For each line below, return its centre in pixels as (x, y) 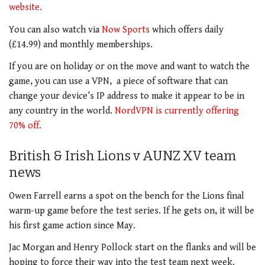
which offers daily (187, 30)
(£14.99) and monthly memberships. (81, 44)
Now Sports (126, 30)
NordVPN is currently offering (177, 111)
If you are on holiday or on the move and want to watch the (129, 67)
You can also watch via (55, 30)
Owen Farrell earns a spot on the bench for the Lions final (127, 196)
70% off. (25, 126)
